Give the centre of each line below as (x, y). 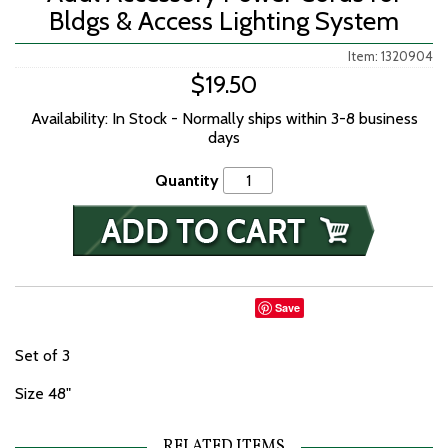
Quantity (187, 181)
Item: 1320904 (390, 56)
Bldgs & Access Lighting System (224, 21)
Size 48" (43, 394)
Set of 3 (42, 356)
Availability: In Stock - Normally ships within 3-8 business (224, 119)
